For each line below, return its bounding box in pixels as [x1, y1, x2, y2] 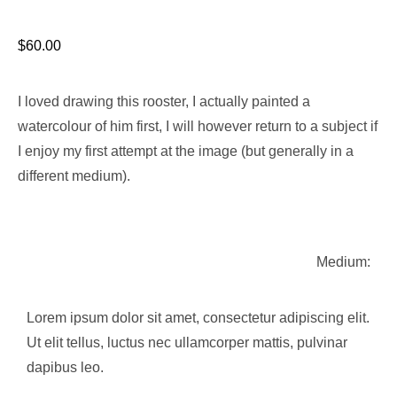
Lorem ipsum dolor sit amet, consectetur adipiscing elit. [27, 309, 370, 325]
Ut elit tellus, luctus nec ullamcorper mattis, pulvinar [27, 334, 347, 350]
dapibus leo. [27, 359, 104, 375]
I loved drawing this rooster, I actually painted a [18, 93, 310, 109]
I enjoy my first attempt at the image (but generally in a [18, 143, 354, 159]
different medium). [18, 167, 130, 183]
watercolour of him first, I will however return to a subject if [18, 118, 378, 134]
